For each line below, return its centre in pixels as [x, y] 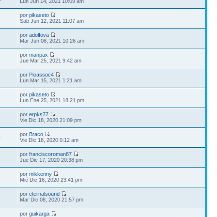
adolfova [39, 35]
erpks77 [39, 114]
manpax [39, 54]
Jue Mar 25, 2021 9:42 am [51, 60]
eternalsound [45, 194]
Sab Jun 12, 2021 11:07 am [52, 21]
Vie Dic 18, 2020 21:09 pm [51, 120]
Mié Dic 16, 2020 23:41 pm [51, 179]
